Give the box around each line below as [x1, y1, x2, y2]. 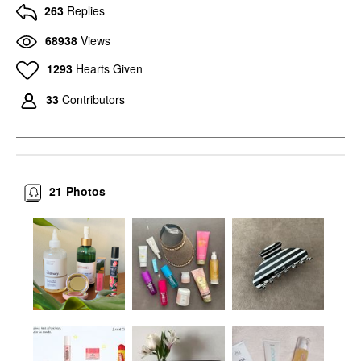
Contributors [62, 91, 125, 108]
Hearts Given [75, 60, 143, 77]
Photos [66, 183, 106, 200]
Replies [67, 2, 105, 19]
